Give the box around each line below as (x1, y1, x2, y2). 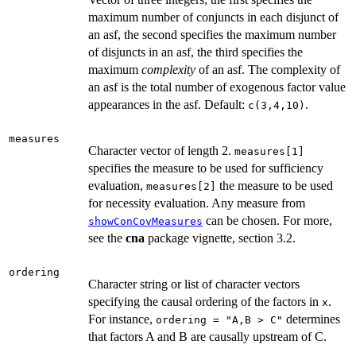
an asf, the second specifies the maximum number (88, 27, 336, 41)
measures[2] (146, 180, 216, 192)
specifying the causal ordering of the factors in (88, 294, 322, 308)
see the (88, 230, 126, 245)
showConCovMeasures (88, 215, 203, 227)
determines (283, 311, 340, 326)
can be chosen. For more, (203, 213, 332, 227)
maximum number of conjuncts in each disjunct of (88, 10, 339, 24)
